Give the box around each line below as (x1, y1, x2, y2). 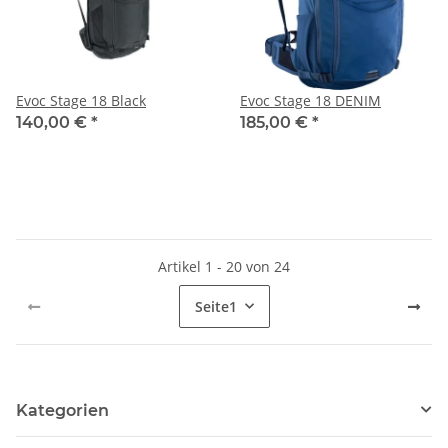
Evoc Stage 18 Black (16, 90, 146, 110)
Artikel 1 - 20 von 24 (158, 256, 290, 276)
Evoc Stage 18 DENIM (240, 90, 381, 110)
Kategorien (16, 400, 109, 420)
